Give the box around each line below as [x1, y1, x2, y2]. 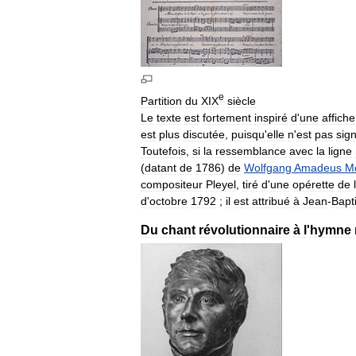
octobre [149, 194, 188, 207]
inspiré [254, 110, 288, 124]
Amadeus [294, 161, 342, 174]
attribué [252, 194, 290, 207]
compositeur [141, 177, 203, 191]
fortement [203, 110, 251, 124]
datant [145, 161, 176, 174]
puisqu [231, 127, 265, 141]
